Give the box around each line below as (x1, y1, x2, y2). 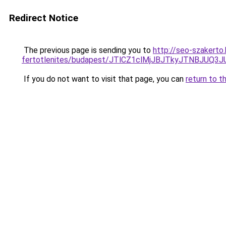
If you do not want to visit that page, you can (22, 74, 186, 84)
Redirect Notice (9, 12, 78, 24)
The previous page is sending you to (22, 45, 153, 55)
